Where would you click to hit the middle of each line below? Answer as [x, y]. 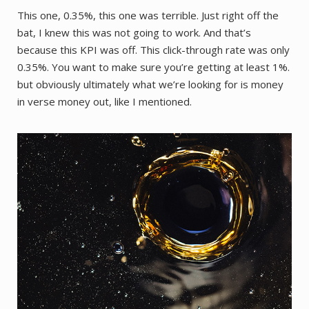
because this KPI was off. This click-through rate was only [153, 49]
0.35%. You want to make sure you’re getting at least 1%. [153, 67]
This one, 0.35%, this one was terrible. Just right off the [148, 15]
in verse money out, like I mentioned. [104, 101]
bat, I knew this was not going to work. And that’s [134, 32]
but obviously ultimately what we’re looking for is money [150, 84]
